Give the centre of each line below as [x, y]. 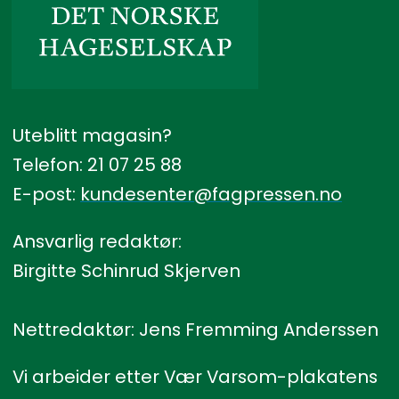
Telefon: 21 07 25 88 [97, 165]
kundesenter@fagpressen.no [211, 195]
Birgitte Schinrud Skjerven [126, 271]
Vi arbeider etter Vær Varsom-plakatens [195, 377]
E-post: [46, 195]
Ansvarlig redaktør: [97, 242]
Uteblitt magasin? [92, 136]
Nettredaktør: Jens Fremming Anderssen [195, 330]
